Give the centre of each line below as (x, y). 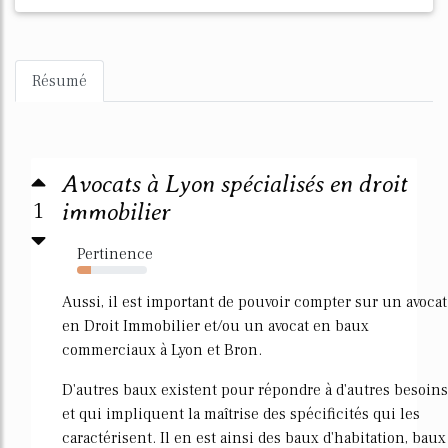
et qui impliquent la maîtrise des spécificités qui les (241, 414)
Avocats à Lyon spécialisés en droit (235, 184)
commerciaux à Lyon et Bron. (162, 350)
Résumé (59, 81)
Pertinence (115, 254)
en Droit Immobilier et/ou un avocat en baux (215, 326)
